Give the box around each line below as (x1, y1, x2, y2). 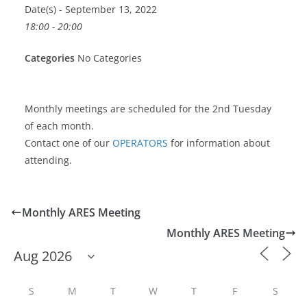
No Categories (75, 51, 142, 65)
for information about (168, 136, 270, 150)
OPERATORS (112, 136, 168, 150)
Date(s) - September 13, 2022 (25, 3, 157, 16)
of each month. (25, 119, 94, 133)
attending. (25, 153, 72, 167)
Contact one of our (25, 136, 112, 150)
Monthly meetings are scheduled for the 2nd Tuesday (25, 102, 271, 116)
